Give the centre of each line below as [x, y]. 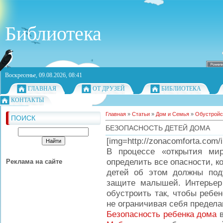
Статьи [141, 114]
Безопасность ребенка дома [162, 214]
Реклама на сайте [34, 161]
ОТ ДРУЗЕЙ [109, 89]
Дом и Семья [172, 114]
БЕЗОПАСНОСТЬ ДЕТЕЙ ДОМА [158, 128]
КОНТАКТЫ [27, 100]
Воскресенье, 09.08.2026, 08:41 [44, 75]
